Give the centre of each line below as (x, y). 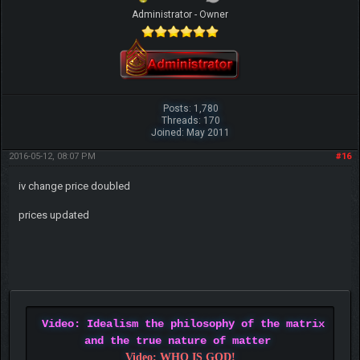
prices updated (53, 215)
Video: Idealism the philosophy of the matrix (183, 323)
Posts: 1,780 (190, 108)
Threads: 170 (190, 120)
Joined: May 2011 (191, 132)
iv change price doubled (74, 186)
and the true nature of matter (177, 340)
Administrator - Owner (180, 14)
